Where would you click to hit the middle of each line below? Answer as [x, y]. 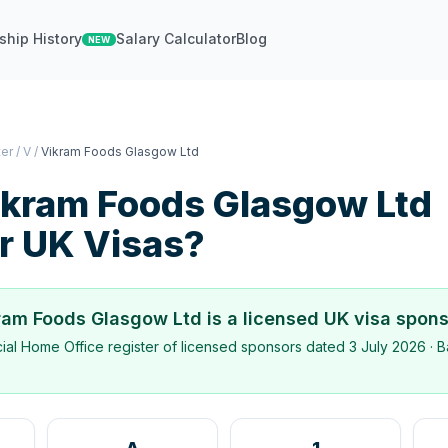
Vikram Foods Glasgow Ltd [120, 151]
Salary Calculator [176, 38]
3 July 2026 [387, 346]
